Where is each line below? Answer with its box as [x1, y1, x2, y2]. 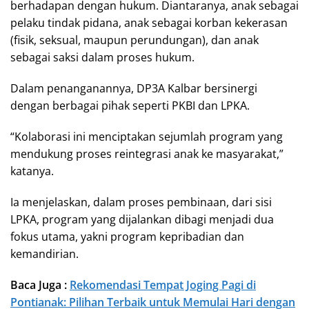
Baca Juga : [10, 277, 70, 292]
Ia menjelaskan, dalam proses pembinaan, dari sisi [10, 194, 272, 210]
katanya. [10, 163, 54, 179]
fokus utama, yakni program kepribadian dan [10, 228, 244, 244]
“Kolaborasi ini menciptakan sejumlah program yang [10, 128, 283, 144]
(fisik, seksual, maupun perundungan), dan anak [10, 32, 259, 48]
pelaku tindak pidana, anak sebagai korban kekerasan [10, 14, 288, 30]
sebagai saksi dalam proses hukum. [10, 49, 195, 65]
